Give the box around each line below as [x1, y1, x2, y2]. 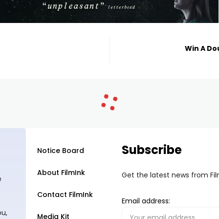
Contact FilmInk [37, 189, 93, 199]
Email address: [122, 196, 170, 206]
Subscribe [122, 141, 182, 158]
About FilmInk [37, 167, 85, 177]
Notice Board [37, 145, 84, 155]
